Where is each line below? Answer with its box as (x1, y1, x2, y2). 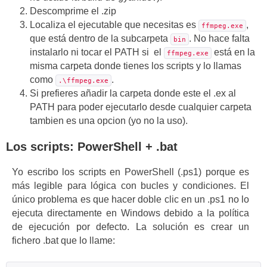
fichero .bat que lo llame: (12, 235, 115, 246)
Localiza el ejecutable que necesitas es (30, 20, 198, 30)
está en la (212, 47, 255, 58)
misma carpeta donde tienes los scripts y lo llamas (30, 61, 241, 72)
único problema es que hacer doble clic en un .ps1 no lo (12, 194, 249, 204)
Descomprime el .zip (30, 6, 116, 17)
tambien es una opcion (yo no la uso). (30, 116, 188, 126)
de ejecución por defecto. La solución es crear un (12, 221, 249, 232)
